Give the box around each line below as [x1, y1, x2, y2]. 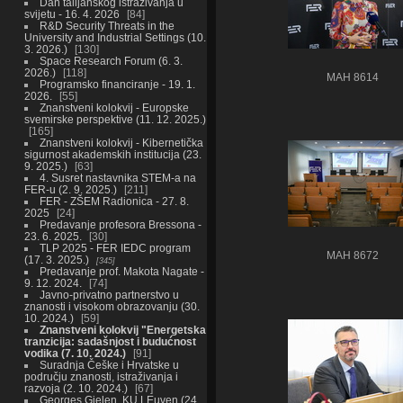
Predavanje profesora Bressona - [39, 218, 201, 230]
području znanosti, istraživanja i [23, 370, 178, 382]
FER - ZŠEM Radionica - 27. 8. [39, 194, 189, 207]
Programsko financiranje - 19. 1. [39, 77, 195, 90]
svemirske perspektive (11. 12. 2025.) [23, 112, 206, 125]
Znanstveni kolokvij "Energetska [39, 323, 206, 336]
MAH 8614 [327, 71, 379, 83]
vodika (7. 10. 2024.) [23, 346, 126, 359]
